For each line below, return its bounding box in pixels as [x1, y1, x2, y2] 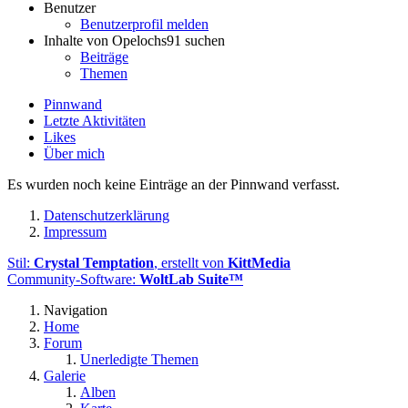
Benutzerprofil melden [80, 15, 209, 32]
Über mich [44, 145, 105, 161]
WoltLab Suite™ [139, 270, 243, 287]
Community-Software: [7, 270, 139, 287]
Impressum [44, 223, 107, 240]
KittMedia [228, 254, 291, 270]
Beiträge [80, 48, 128, 65]
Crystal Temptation [34, 254, 154, 270]
